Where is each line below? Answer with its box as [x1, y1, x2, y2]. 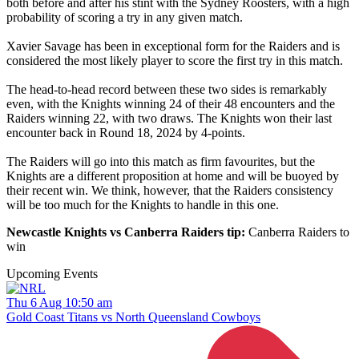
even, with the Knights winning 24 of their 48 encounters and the [6, 97, 335, 111]
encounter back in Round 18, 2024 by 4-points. [6, 126, 245, 140]
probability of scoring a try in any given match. [6, 10, 243, 25]
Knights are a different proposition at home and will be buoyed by [6, 169, 339, 184]
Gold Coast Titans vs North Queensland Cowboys [6, 310, 260, 325]
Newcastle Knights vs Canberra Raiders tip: [6, 225, 248, 240]
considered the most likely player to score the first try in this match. [6, 54, 343, 68]
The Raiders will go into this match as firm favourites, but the [6, 155, 315, 169]
